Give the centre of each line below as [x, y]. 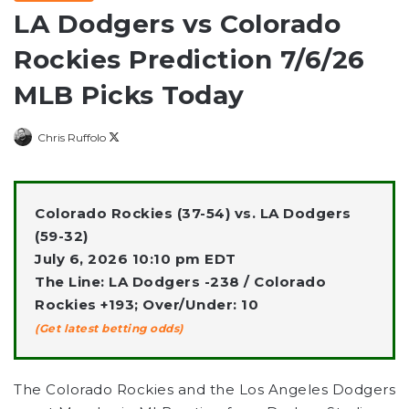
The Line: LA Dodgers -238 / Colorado [180, 282]
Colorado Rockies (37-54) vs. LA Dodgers [193, 214]
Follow [136, 137]
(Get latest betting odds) [109, 329]
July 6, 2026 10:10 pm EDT [136, 259]
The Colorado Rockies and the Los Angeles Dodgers [204, 390]
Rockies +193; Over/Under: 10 [147, 305]
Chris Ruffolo [72, 138]
